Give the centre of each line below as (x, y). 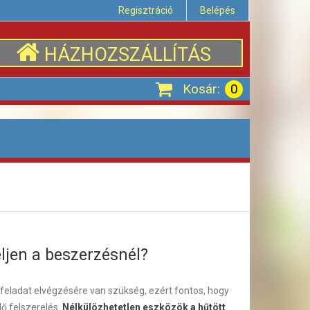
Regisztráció (146, 10)
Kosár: (201, 89)
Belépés (218, 10)
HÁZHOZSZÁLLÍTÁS (127, 55)
